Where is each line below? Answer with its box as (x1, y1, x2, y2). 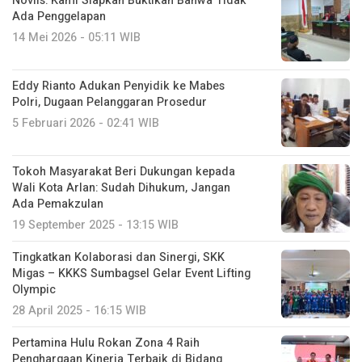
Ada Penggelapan (12, 7, 106, 25)
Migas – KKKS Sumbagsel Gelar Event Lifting (12, 264, 250, 282)
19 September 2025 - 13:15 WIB (12, 216, 179, 234)
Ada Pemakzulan (12, 195, 103, 213)
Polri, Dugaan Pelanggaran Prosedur (12, 93, 207, 111)
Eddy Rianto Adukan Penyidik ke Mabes (12, 77, 225, 95)
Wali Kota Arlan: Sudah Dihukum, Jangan (12, 179, 230, 196)
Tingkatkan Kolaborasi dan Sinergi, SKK (12, 248, 225, 266)
